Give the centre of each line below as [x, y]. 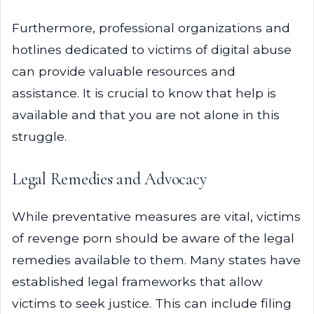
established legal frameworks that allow [137, 281]
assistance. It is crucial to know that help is [144, 93]
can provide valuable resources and [124, 71]
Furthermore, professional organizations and [151, 28]
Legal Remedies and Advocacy [109, 179]
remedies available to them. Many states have [156, 260]
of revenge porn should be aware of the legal [153, 238]
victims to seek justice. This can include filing [152, 303]
